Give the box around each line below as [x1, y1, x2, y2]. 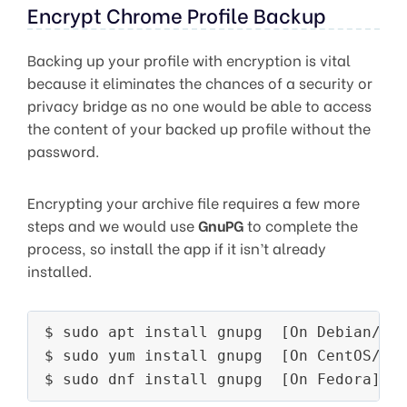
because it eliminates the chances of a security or [27, 71, 372, 93]
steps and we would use [27, 213, 198, 235]
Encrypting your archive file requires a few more [27, 191, 360, 213]
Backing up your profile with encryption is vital [27, 48, 351, 70]
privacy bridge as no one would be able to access [27, 94, 372, 115]
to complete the [243, 213, 358, 235]
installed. [27, 259, 92, 281]
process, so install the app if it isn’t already [27, 236, 326, 258]
